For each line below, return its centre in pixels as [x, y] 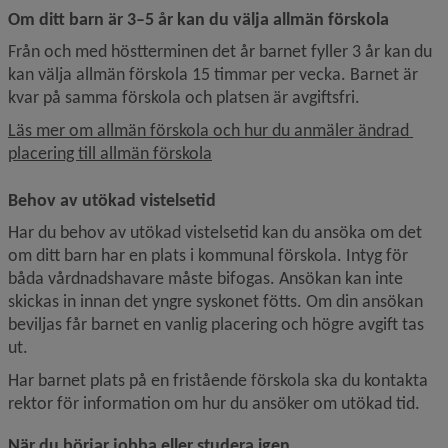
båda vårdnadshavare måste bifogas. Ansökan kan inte [205, 278]
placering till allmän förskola [110, 153]
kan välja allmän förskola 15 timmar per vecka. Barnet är [213, 74]
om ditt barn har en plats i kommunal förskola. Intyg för [208, 255]
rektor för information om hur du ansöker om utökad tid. [214, 403]
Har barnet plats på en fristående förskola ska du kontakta [218, 380]
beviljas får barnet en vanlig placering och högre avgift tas [216, 324]
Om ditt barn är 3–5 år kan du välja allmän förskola [198, 19]
